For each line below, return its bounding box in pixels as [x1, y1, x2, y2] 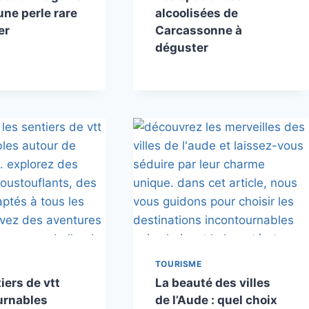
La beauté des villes [154, 275, 270, 290]
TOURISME [154, 258, 202, 269]
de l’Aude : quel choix [154, 292, 277, 307]
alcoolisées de [154, 6, 238, 20]
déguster [154, 40, 208, 54]
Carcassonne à [154, 23, 242, 37]
